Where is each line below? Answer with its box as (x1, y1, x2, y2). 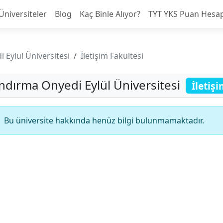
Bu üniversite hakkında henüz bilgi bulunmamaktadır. (4, 115, 204, 126)
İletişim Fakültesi (81, 50, 143, 61)
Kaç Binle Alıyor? (80, 8, 140, 19)
